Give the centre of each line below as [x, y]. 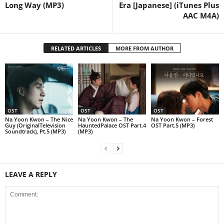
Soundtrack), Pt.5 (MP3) [35, 131]
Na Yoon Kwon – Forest [182, 119]
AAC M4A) [201, 15]
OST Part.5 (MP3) [172, 125]
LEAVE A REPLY [31, 174]
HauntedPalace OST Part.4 [112, 125]
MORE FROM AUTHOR [144, 48]
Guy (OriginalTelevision [35, 125]
